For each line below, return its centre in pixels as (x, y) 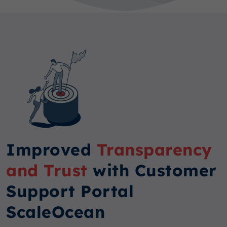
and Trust (49, 171)
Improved (51, 150)
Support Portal (70, 191)
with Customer (155, 171)
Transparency (154, 150)
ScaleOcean (55, 212)
